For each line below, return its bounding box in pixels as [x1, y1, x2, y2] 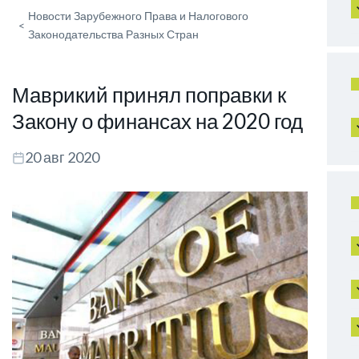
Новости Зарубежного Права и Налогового [28, 9, 248, 22]
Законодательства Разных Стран [28, 27, 199, 41]
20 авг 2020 [25, 148, 99, 166]
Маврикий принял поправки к [12, 82, 286, 107]
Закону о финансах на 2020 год [12, 108, 303, 134]
